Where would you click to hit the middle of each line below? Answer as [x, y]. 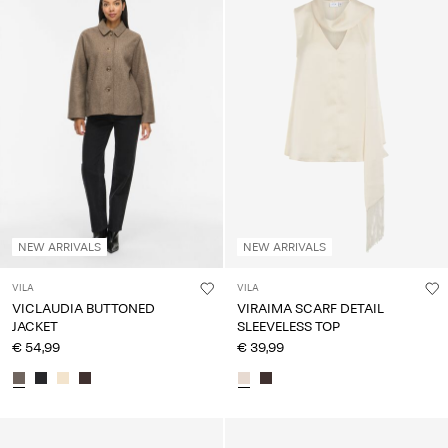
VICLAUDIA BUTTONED [83, 309]
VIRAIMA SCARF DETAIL [310, 309]
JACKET [35, 327]
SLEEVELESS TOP [288, 327]
